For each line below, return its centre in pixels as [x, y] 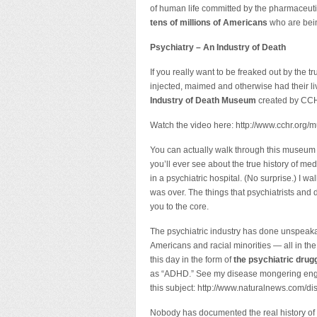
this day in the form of [192, 260]
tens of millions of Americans [209, 23]
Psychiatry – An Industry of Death [218, 47]
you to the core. [179, 207]
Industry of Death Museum [203, 100]
